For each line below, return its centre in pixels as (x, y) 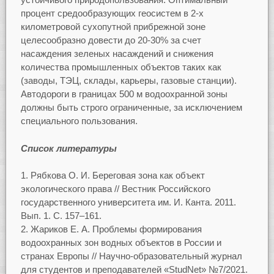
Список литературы (68, 148)
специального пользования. (79, 121)
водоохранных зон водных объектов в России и (121, 243)
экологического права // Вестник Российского (115, 189)
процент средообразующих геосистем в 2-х (112, 13)
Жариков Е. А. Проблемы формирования (116, 229)
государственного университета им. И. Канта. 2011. (128, 202)
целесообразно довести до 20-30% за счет (111, 40)
